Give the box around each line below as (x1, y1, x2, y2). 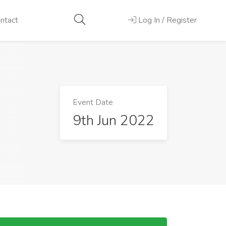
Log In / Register (138, 15, 197, 26)
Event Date (73, 97, 113, 108)
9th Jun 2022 (73, 111, 154, 130)
